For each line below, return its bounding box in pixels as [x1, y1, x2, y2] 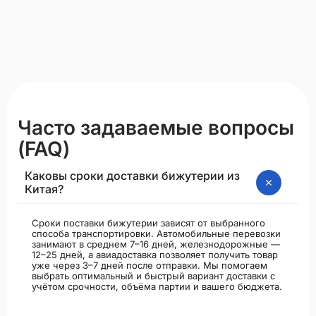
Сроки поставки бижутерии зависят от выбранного [32, 217, 265, 229]
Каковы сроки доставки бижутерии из [25, 169, 240, 183]
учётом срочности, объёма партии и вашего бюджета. [32, 281, 282, 293]
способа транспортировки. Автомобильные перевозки [32, 228, 281, 240]
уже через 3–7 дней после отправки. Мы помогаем [32, 260, 267, 272]
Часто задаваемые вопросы [18, 116, 294, 140]
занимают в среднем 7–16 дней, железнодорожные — [32, 238, 280, 250]
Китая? [25, 182, 63, 197]
